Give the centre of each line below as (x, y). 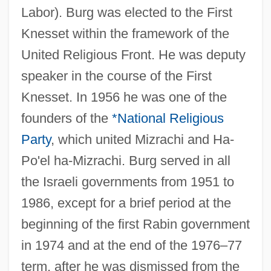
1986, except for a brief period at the (126, 203)
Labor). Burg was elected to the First (126, 12)
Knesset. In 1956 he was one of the (124, 97)
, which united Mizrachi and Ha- (142, 139)
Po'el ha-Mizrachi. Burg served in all (126, 160)
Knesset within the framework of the (125, 33)
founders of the (66, 118)
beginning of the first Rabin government (135, 224)
